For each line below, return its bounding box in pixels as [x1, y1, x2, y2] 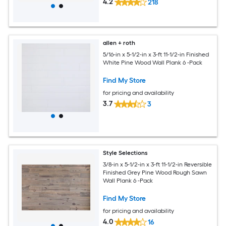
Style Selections [103, 149, 148, 156]
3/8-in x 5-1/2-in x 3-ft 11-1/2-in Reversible [103, 160, 212, 168]
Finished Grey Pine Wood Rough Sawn [103, 168, 207, 176]
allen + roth [103, 39, 136, 46]
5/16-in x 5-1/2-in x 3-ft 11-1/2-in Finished [103, 50, 209, 58]
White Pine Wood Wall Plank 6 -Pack [103, 59, 203, 66]
